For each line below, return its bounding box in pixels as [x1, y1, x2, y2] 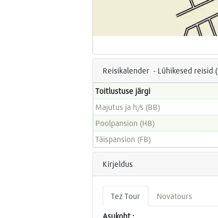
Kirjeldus [102, 159, 133, 168]
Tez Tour [110, 191, 140, 200]
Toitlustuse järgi [95, 86, 151, 95]
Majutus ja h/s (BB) [95, 102, 161, 111]
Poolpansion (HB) [95, 118, 155, 127]
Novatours [156, 191, 192, 200]
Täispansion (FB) [95, 134, 151, 144]
